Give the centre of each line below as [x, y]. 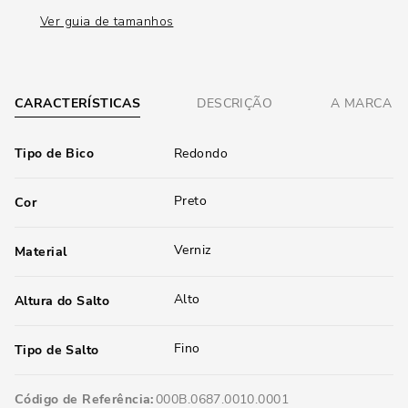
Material [41, 252]
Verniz [193, 250]
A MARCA [361, 104]
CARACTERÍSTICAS [78, 103]
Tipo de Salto [57, 350]
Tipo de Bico [55, 153]
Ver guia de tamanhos [107, 21]
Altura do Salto [62, 301]
